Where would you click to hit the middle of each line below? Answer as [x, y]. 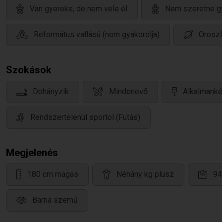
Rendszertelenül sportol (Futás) [85, 117]
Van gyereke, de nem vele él [79, 9]
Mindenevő [128, 92]
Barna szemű [55, 200]
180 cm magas [53, 174]
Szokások [29, 70]
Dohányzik [51, 92]
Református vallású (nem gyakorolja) [97, 35]
